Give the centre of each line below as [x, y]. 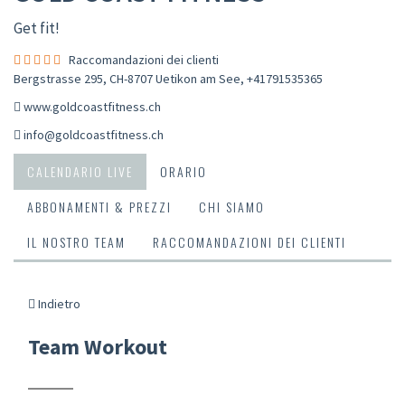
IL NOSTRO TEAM [76, 241]
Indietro [58, 303]
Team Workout [98, 346]
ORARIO [184, 171]
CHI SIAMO [232, 206]
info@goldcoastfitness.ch [94, 134]
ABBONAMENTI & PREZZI [99, 206]
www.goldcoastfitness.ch [92, 106]
